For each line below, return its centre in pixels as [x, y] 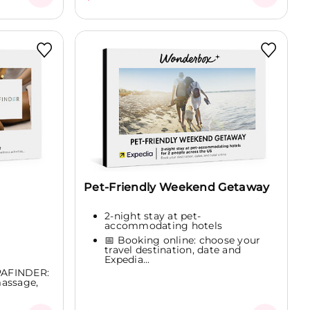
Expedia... [127, 260]
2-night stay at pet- [153, 216]
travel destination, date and [173, 250]
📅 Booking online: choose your [183, 240]
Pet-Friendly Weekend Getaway [177, 186]
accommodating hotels [163, 225]
